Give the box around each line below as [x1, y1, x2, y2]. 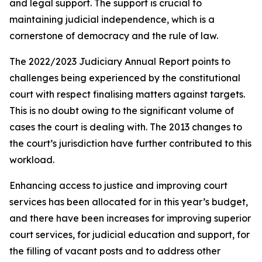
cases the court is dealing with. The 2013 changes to [9, 121, 242, 133]
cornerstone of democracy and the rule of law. [9, 30, 218, 42]
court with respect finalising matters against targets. [9, 88, 245, 100]
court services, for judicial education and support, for [9, 229, 250, 240]
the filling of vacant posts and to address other [9, 245, 220, 257]
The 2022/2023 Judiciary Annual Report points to [9, 56, 230, 67]
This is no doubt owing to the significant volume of [9, 105, 234, 116]
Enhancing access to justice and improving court [9, 180, 227, 191]
